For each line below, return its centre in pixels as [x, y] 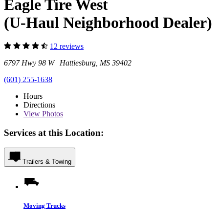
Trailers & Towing [47, 161]
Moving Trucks [44, 205]
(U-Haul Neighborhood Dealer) [108, 22]
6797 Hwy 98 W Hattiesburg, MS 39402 [68, 63]
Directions [39, 105]
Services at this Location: [54, 132]
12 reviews [67, 46]
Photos [52, 114]
